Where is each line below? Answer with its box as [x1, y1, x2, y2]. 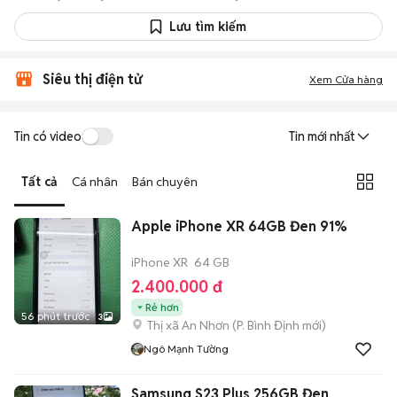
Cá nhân [72, 173, 118, 190]
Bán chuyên [132, 173, 198, 190]
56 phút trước [21, 309, 90, 323]
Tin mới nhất [289, 128, 354, 144]
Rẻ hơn [145, 300, 179, 314]
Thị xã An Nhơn [147, 317, 230, 333]
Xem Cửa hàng [309, 73, 383, 86]
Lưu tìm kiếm [169, 19, 246, 35]
